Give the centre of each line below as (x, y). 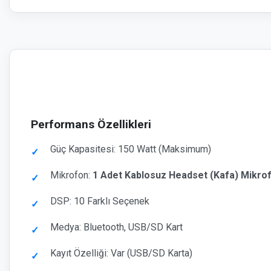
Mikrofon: (71, 175)
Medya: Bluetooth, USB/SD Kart (116, 227)
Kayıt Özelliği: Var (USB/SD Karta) (121, 253)
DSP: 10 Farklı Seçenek (100, 201)
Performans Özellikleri (91, 124)
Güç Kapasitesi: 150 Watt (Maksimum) (131, 149)
